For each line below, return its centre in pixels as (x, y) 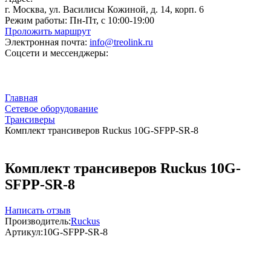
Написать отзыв (38, 210)
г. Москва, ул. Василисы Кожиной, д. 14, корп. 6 (104, 9)
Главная (21, 98)
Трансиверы (30, 119)
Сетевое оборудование (51, 109)
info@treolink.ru (121, 42)
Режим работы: (36, 20)
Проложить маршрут (48, 31)
